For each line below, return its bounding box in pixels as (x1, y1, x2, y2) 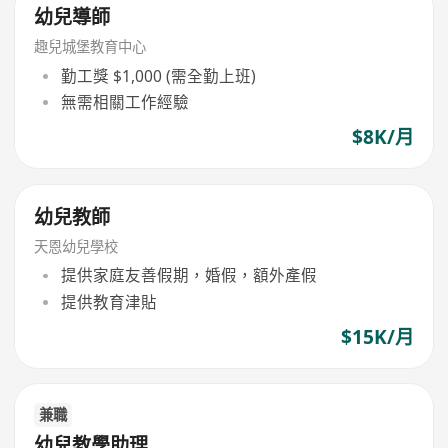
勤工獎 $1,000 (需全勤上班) (60, 64, 256, 87)
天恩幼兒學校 (34, 236, 119, 256)
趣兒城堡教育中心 (34, 37, 147, 57)
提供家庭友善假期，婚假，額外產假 (60, 264, 317, 287)
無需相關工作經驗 (60, 91, 189, 114)
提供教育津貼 (60, 290, 157, 313)
